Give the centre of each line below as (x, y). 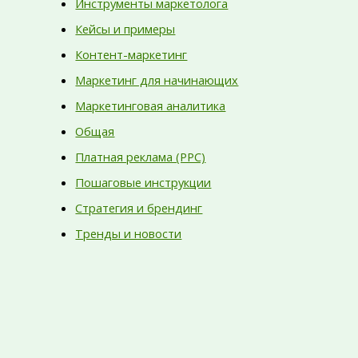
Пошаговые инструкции (143, 182)
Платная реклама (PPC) (141, 156)
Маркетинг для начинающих (157, 80)
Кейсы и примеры (125, 29)
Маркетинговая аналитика (151, 106)
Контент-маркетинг (131, 55)
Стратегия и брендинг (139, 207)
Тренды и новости (129, 233)
